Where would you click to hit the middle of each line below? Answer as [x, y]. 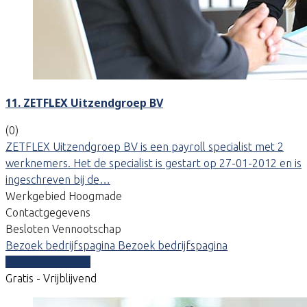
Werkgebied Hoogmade [64, 196]
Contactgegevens [48, 212]
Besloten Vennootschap [63, 229]
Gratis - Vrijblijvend [51, 278]
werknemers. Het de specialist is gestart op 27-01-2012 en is [153, 163]
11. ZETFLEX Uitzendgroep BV [84, 102]
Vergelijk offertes [48, 261]
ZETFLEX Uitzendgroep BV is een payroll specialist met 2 [145, 146]
